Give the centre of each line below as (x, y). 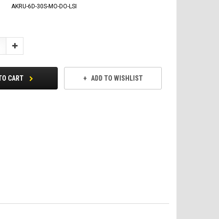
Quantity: (24, 51)
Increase (24, 45)
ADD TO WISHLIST (117, 78)
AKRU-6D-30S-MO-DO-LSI (44, 6)
